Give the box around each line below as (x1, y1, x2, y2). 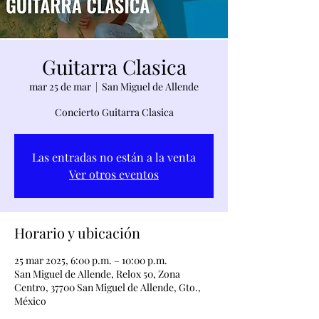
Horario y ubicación (14, 223, 140, 242)
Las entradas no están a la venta (32, 150, 196, 164)
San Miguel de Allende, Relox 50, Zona (14, 267, 180, 281)
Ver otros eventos (69, 167, 159, 182)
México (14, 294, 46, 308)
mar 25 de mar (29, 80, 91, 93)
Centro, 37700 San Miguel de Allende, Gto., (14, 281, 201, 294)
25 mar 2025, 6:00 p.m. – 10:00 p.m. (14, 253, 167, 267)
